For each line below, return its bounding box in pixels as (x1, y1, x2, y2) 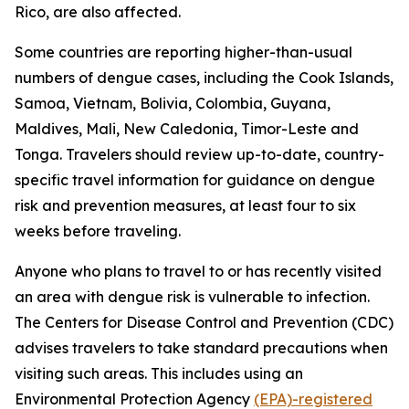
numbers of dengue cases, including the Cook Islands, (15, 68, 393, 87)
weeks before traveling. (15, 222, 181, 240)
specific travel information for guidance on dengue (15, 171, 375, 189)
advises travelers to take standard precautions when (15, 339, 388, 357)
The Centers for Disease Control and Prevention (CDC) (15, 313, 393, 331)
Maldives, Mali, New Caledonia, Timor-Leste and (15, 120, 359, 138)
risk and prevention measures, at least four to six (15, 196, 356, 215)
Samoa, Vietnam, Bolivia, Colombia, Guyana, (15, 94, 330, 112)
